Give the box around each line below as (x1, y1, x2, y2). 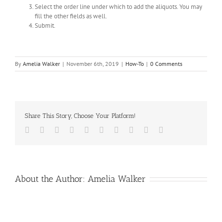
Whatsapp (89, 125, 120, 134)
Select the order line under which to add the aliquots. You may (35, 2, 202, 11)
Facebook (29, 125, 60, 134)
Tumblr (118, 125, 141, 134)
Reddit (74, 125, 95, 134)
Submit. (35, 21, 55, 30)
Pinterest (133, 125, 160, 134)
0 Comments (150, 59, 182, 67)
